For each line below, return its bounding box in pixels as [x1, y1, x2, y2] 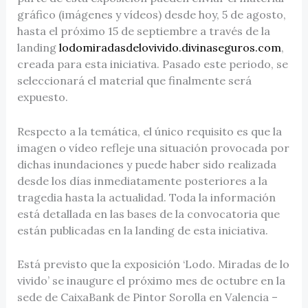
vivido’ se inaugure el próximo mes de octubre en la [16, 274, 285, 288]
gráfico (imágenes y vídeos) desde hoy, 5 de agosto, [16, 7, 286, 21]
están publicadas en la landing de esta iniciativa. [16, 223, 268, 237]
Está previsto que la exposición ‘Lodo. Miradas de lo [16, 257, 289, 272]
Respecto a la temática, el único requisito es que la [16, 124, 282, 138]
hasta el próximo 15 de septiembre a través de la [16, 23, 270, 38]
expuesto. [16, 89, 68, 104]
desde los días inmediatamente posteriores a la [16, 173, 267, 188]
